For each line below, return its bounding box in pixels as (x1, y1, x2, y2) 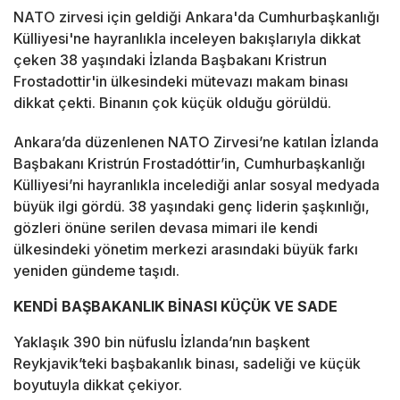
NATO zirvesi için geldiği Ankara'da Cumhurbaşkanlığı (13, 8, 379, 27)
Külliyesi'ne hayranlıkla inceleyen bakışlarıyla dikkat (13, 29, 361, 48)
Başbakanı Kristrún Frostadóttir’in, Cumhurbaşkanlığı (13, 154, 365, 173)
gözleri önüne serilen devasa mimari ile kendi (13, 219, 318, 237)
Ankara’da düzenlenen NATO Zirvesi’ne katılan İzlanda (13, 133, 379, 152)
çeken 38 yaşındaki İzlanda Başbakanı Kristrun (13, 51, 327, 70)
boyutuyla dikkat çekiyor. (13, 376, 182, 395)
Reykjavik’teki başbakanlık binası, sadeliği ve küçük (13, 354, 361, 373)
